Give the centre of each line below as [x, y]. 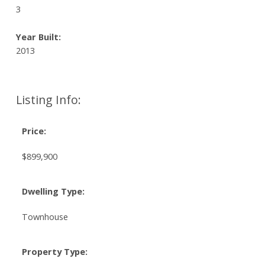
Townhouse [45, 217]
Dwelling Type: [53, 191]
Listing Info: [48, 100]
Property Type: [54, 252]
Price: [34, 131]
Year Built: [38, 37]
